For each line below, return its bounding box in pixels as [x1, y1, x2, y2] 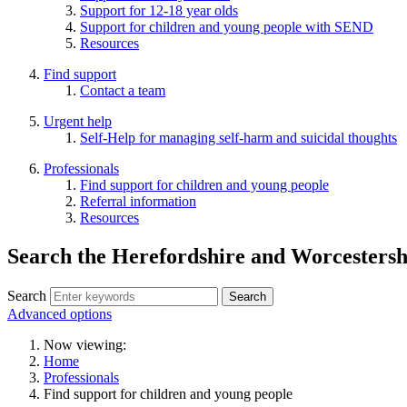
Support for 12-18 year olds [80, 2, 238, 18]
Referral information [80, 193, 196, 209]
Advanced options [7, 305, 112, 322]
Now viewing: [44, 336, 126, 352]
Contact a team [80, 82, 165, 98]
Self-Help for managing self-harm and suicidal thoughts [80, 129, 397, 145]
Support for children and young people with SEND [80, 18, 373, 35]
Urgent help [44, 113, 112, 129]
